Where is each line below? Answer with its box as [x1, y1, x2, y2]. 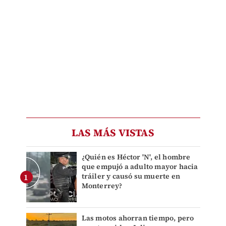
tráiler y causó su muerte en [81, 171, 181, 182]
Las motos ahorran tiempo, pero [81, 213, 194, 223]
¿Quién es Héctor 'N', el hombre [81, 152, 191, 162]
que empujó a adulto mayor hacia [81, 161, 198, 172]
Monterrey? [81, 181, 123, 191]
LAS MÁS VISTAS [72, 126, 154, 140]
